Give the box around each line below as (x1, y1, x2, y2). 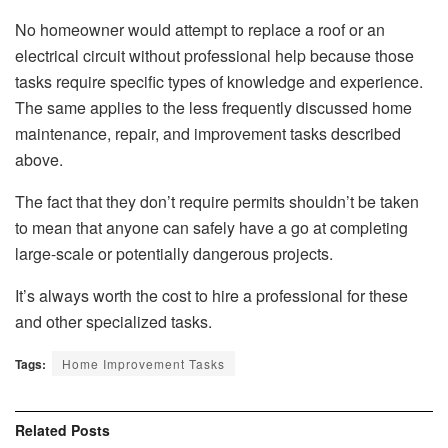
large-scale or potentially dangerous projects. (15, 241, 333, 265)
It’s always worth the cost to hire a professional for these (15, 283, 408, 307)
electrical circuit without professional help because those (15, 43, 414, 67)
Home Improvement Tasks (62, 354, 225, 372)
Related (15, 419, 67, 440)
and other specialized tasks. (15, 309, 212, 333)
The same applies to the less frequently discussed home (15, 95, 412, 119)
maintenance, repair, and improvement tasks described (15, 121, 401, 145)
